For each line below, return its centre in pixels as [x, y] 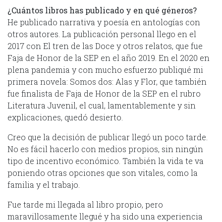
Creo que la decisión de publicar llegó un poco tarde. [108, 137]
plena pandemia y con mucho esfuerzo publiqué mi [105, 69]
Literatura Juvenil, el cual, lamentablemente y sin [102, 105]
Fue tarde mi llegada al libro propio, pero [85, 204]
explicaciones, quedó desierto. [65, 117]
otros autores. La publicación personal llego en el [102, 34]
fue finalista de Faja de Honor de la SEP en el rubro [104, 93]
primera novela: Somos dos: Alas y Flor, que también [107, 81]
